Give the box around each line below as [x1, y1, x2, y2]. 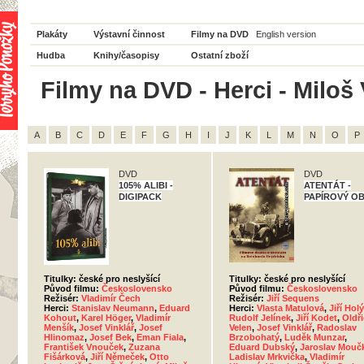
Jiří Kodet [296, 313, 337, 323]
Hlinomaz [44, 332, 84, 342]
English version [256, 29, 316, 39]
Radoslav [317, 323, 357, 332]
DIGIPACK [119, 192, 162, 201]
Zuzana [128, 342, 160, 352]
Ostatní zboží [191, 50, 249, 60]
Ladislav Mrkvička [229, 352, 305, 362]
